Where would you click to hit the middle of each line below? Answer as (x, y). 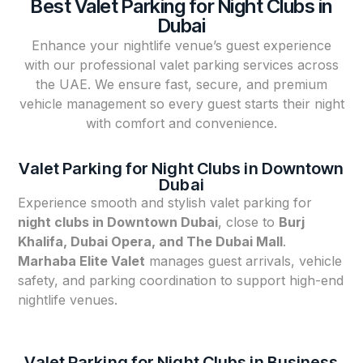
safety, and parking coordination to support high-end (181, 281)
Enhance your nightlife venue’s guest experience (181, 46)
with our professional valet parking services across (181, 65)
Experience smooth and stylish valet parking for (165, 203)
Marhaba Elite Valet (82, 261)
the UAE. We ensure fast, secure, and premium (181, 85)
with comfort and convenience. (181, 124)
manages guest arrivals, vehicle (244, 261)
